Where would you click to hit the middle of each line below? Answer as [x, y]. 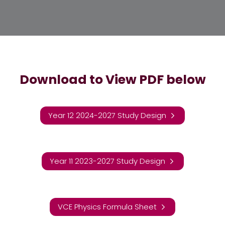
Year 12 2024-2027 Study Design [107, 116]
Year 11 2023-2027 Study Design [107, 161]
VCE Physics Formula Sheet [107, 207]
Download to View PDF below [113, 80]
